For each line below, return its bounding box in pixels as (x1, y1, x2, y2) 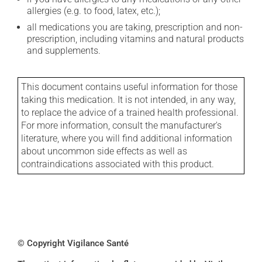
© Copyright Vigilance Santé (18, 238, 129, 249)
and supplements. (27, 45, 101, 56)
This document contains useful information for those (21, 81, 237, 92)
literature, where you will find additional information (21, 133, 232, 144)
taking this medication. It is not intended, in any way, (21, 94, 236, 105)
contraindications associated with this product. (21, 158, 214, 170)
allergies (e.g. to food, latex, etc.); (27, 5, 160, 16)
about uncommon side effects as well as (21, 146, 187, 157)
